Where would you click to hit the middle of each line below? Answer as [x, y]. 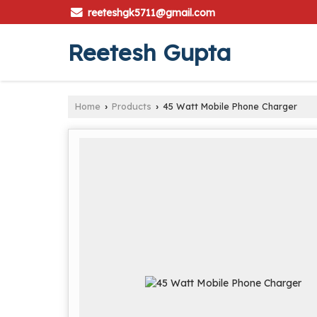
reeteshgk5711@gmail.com [151, 13]
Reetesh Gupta [149, 52]
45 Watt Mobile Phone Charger [229, 106]
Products [132, 106]
